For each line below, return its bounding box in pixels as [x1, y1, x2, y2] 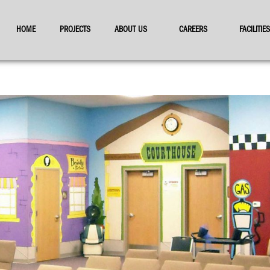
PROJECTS [59, 26, 90, 34]
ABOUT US [114, 26, 147, 34]
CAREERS [178, 26, 207, 34]
